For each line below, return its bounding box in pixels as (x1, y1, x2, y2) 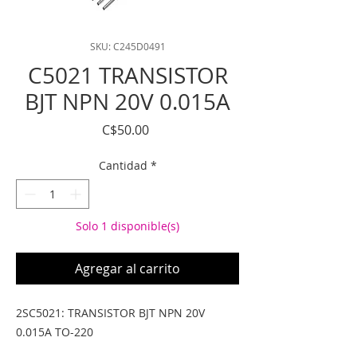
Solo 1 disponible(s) (76, 218, 179, 233)
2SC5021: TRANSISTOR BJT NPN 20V (16, 305, 205, 320)
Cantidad (98, 158, 147, 173)
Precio (148, 120, 186, 138)
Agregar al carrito (75, 260, 180, 277)
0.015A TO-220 (16, 324, 93, 339)
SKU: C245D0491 (89, 40, 166, 53)
